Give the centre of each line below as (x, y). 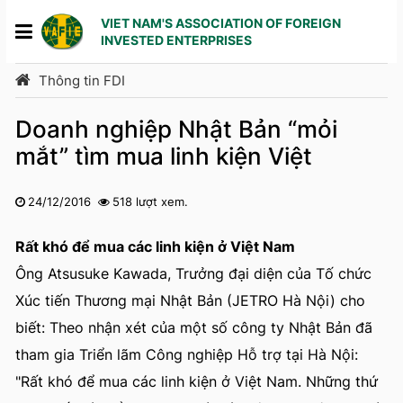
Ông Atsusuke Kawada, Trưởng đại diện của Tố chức (193, 273)
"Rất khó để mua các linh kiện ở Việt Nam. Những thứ (197, 381)
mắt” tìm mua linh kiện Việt (164, 156)
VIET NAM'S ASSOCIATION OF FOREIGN (221, 23)
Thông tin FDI (82, 81)
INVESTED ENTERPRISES (177, 40)
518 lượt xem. (154, 201)
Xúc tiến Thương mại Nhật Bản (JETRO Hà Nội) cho (190, 300)
